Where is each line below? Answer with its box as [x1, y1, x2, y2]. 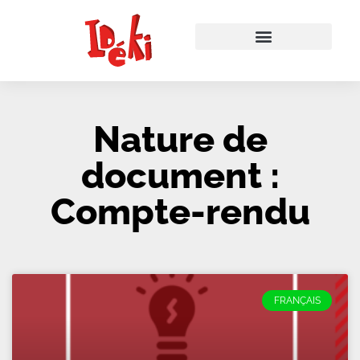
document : [80, 154, 280, 197]
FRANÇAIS [273, 295, 321, 307]
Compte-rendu [50, 190, 310, 233]
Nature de [92, 118, 268, 161]
